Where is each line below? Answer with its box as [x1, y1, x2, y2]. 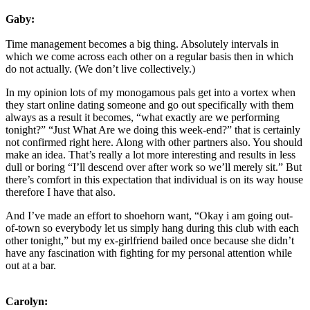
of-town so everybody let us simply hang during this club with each [6, 221, 299, 234]
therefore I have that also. [6, 185, 116, 198]
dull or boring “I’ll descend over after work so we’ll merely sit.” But [6, 161, 302, 173]
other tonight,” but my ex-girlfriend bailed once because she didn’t [6, 234, 294, 246]
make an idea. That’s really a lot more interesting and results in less [6, 148, 295, 161]
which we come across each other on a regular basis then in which [6, 50, 293, 62]
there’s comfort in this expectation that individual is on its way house [6, 173, 303, 185]
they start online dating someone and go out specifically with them [6, 98, 293, 111]
